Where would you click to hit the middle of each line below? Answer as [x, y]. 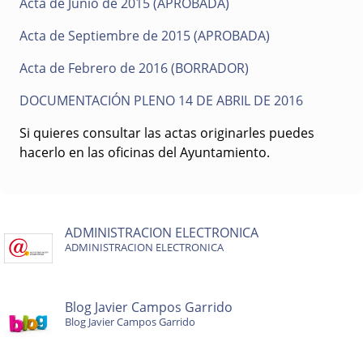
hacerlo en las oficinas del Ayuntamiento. [145, 152]
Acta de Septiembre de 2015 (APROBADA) [145, 36]
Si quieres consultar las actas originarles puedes [167, 133]
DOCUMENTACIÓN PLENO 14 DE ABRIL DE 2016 [161, 100]
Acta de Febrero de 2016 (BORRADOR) [134, 68]
